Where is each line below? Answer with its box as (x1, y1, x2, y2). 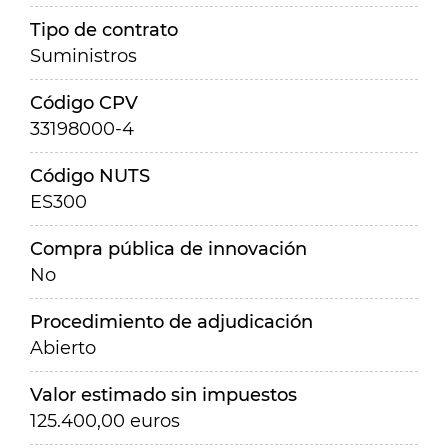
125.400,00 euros (30, 410, 180, 432)
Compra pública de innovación (30, 238, 307, 260)
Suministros (30, 45, 137, 67)
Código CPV (30, 92, 138, 114)
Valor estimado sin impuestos (30, 384, 297, 406)
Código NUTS (30, 165, 150, 187)
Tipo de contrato (30, 19, 178, 41)
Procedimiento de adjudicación (30, 311, 313, 333)
